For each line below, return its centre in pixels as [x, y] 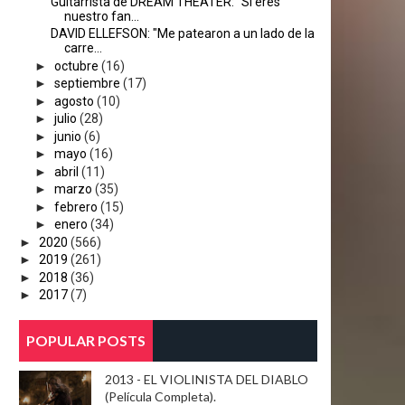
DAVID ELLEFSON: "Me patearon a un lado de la [182, 33]
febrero [75, 207]
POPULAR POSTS [86, 340]
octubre [76, 66]
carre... [83, 48]
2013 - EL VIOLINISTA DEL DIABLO [207, 379]
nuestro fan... [101, 16]
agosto [74, 101]
